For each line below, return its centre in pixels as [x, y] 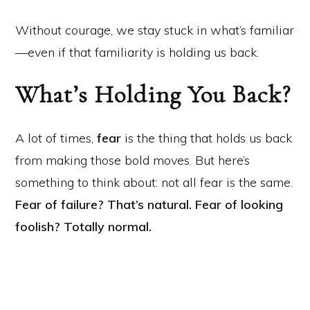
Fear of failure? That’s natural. [103, 205]
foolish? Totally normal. [83, 227]
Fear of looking [239, 205]
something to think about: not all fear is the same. [154, 183]
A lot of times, [56, 138]
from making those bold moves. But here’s [133, 161]
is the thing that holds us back [207, 138]
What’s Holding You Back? [153, 95]
